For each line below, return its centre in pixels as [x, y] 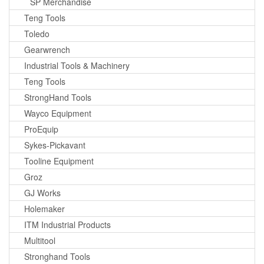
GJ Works [42, 193]
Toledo [37, 34]
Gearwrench [47, 50]
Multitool [40, 241]
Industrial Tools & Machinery [77, 66]
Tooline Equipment [59, 161]
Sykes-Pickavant [55, 145]
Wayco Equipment [58, 113]
